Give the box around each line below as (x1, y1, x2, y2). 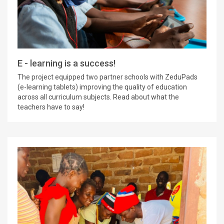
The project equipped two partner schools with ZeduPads (17, 73, 197, 81)
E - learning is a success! (17, 58, 115, 69)
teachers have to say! (17, 103, 84, 111)
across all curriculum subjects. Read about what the (17, 93, 179, 101)
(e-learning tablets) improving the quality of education (17, 83, 187, 91)
